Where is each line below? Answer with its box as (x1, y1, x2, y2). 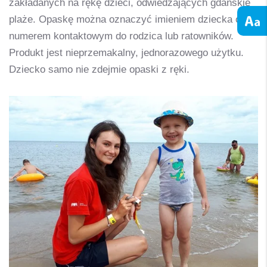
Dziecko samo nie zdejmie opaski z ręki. (9, 64, 190, 75)
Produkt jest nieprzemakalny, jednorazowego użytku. (9, 47, 244, 58)
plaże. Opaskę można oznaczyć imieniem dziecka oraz (9, 14, 255, 25)
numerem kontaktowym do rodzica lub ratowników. (9, 30, 234, 42)
